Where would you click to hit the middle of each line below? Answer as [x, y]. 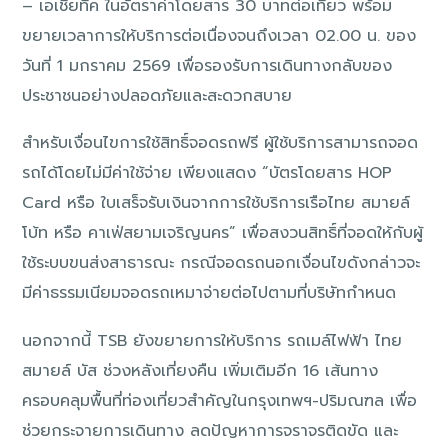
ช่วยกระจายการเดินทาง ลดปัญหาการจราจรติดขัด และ [210, 430]
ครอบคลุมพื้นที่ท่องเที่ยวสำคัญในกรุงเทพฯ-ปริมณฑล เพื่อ [220, 400]
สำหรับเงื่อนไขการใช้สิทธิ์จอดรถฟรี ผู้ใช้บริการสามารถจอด [220, 143]
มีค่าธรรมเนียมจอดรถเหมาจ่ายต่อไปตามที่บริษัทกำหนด [209, 293]
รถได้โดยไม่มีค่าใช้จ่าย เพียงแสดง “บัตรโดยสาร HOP [207, 173]
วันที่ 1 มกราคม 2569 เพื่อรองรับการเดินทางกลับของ [207, 65]
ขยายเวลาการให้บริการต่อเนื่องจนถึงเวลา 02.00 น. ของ [219, 35]
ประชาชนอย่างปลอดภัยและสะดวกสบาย [157, 95]
